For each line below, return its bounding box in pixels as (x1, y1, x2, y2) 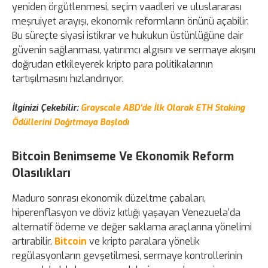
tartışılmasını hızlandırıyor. (12, 72, 124, 86)
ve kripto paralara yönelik (87, 235, 200, 248)
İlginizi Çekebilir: (12, 102, 81, 114)
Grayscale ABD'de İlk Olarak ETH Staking (81, 102, 245, 114)
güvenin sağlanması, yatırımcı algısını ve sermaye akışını (12, 44, 255, 57)
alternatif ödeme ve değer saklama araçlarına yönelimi (12, 221, 252, 234)
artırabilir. (12, 235, 54, 248)
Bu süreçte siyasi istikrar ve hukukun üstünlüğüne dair (12, 29, 243, 42)
